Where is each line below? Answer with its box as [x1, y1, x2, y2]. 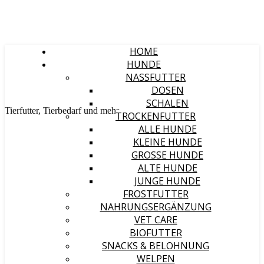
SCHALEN [146, 97, 189, 110]
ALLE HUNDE [138, 123, 197, 136]
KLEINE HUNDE [133, 136, 202, 148]
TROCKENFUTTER [115, 110, 196, 123]
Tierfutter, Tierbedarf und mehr [5, 105, 119, 115]
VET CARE [134, 213, 177, 226]
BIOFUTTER [129, 226, 182, 239]
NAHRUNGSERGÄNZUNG [100, 200, 212, 213]
